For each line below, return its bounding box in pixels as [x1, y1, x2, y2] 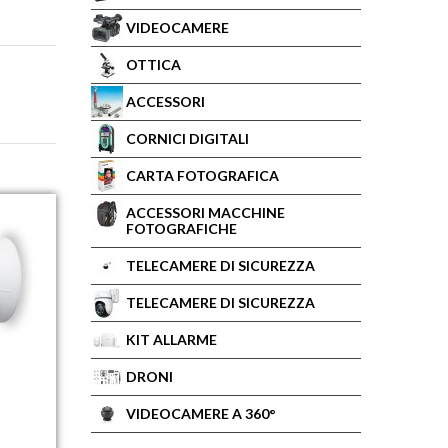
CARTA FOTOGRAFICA [126, 167, 279, 184]
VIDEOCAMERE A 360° [126, 405, 276, 422]
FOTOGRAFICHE [126, 220, 237, 237]
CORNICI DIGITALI [126, 130, 249, 147]
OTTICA [126, 56, 181, 73]
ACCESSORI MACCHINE [126, 204, 285, 221]
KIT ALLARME [126, 331, 217, 348]
